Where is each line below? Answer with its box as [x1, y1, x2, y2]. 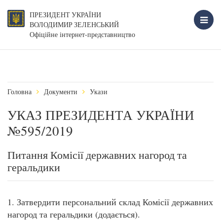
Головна [7, 87, 32, 96]
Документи [44, 87, 77, 96]
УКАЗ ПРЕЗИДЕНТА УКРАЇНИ [7, 106, 194, 124]
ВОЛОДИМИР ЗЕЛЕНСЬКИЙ [30, 20, 119, 29]
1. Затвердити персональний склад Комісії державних [7, 196, 213, 208]
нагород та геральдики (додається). [7, 208, 140, 220]
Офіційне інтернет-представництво [30, 30, 135, 39]
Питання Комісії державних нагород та [7, 147, 187, 162]
